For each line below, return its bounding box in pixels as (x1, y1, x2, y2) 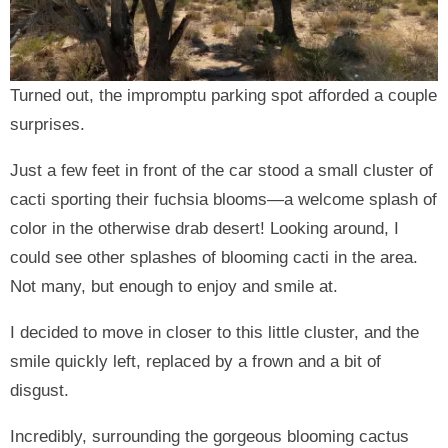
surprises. (10, 114, 85, 134)
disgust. (10, 380, 69, 400)
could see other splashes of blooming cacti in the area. (10, 247, 418, 267)
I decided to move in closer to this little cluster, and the (10, 322, 419, 342)
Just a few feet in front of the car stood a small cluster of (10, 160, 433, 180)
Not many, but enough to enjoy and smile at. (10, 276, 338, 296)
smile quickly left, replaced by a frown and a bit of (10, 351, 381, 371)
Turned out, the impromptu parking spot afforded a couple (10, 85, 437, 105)
